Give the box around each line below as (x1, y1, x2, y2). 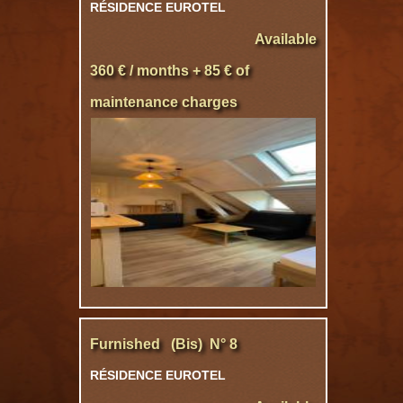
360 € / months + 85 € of (90, 63, 249, 78)
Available (255, 31, 317, 47)
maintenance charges (90, 94, 237, 110)
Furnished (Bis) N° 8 (90, 336, 237, 352)
